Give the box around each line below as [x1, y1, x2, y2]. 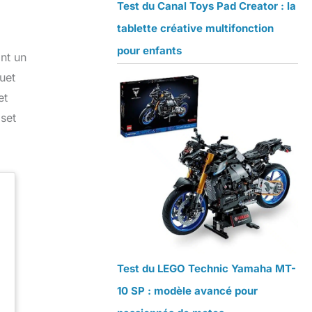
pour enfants [117, 44, 182, 58]
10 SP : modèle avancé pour [117, 284, 258, 298]
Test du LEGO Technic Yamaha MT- [117, 262, 296, 276]
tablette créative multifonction [117, 22, 274, 36]
